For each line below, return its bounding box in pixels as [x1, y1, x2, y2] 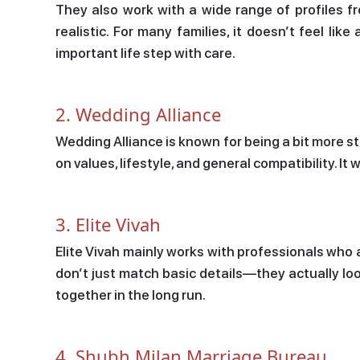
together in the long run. [55, 286, 206, 303]
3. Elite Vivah [55, 211, 161, 236]
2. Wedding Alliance [55, 101, 221, 126]
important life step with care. [55, 44, 235, 61]
